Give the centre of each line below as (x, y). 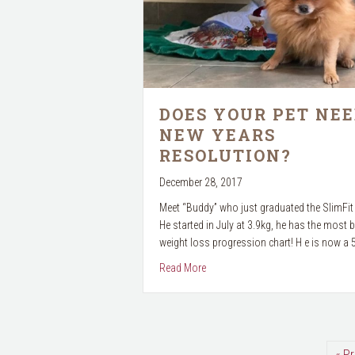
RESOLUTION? (225, 155)
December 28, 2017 (200, 182)
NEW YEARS (217, 134)
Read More (182, 267)
